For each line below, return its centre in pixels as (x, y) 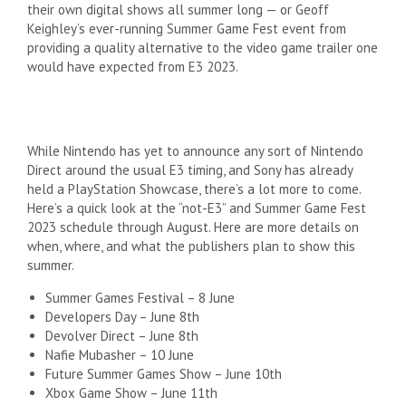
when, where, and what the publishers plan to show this (191, 246)
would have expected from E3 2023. (133, 66)
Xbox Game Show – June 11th (131, 392)
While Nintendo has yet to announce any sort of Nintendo (195, 150)
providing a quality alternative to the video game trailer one (203, 47)
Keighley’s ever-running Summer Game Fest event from (187, 28)
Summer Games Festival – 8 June (140, 297)
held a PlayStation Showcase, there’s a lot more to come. (194, 188)
